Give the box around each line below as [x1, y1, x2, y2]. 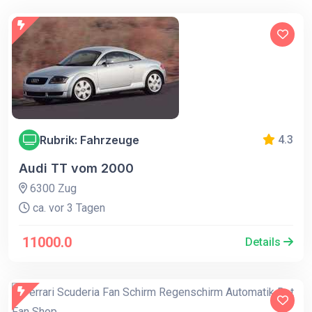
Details [245, 235, 283, 249]
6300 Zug [27, 182, 77, 195]
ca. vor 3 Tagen [30, 201, 105, 214]
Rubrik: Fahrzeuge [40, 132, 139, 147]
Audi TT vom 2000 [19, 161, 134, 175]
